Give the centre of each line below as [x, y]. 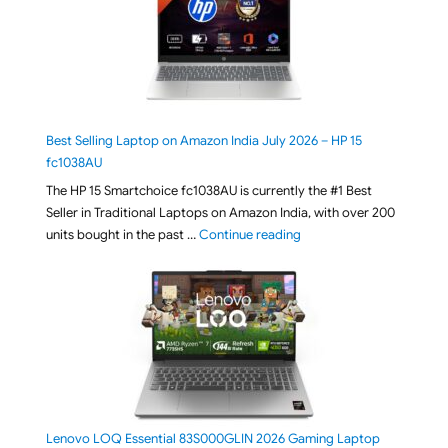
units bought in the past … [122, 235]
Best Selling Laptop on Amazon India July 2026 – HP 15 [203, 140]
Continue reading [249, 235]
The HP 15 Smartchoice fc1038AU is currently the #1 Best [208, 191]
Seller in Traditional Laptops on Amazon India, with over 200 [220, 213]
